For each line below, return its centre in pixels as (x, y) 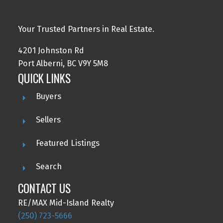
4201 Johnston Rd (51, 50)
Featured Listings (67, 143)
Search (49, 166)
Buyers (48, 96)
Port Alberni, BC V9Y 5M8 (63, 63)
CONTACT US (44, 188)
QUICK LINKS (44, 78)
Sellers (48, 119)
